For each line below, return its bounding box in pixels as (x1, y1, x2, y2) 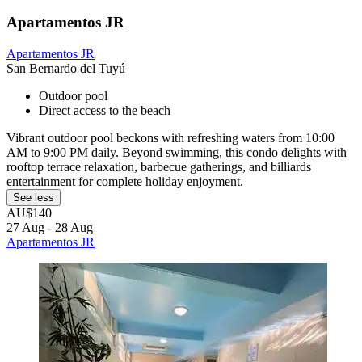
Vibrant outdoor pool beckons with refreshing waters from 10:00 (6, 130, 335, 145)
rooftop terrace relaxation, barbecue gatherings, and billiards (6, 159, 311, 174)
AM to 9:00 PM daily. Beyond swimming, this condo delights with (6, 145, 347, 159)
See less (13, 191, 54, 204)
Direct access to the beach (39, 103, 170, 117)
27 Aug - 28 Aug (6, 220, 93, 234)
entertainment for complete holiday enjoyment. (6, 174, 243, 188)
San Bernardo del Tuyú (6, 61, 125, 75)
